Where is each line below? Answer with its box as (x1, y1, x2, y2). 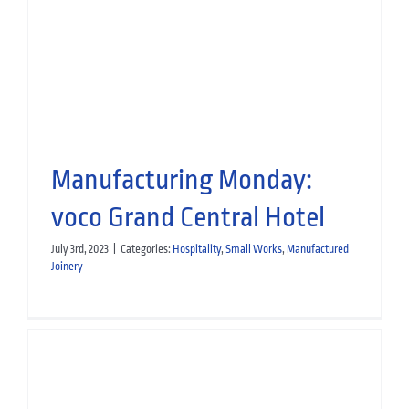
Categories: (120, 243, 173, 257)
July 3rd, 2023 (50, 243, 109, 257)
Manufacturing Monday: (50, 164, 312, 196)
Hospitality (172, 243, 221, 257)
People (138, 47, 170, 61)
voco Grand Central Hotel (50, 202, 325, 234)
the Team (158, 10, 250, 38)
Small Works (225, 243, 282, 257)
